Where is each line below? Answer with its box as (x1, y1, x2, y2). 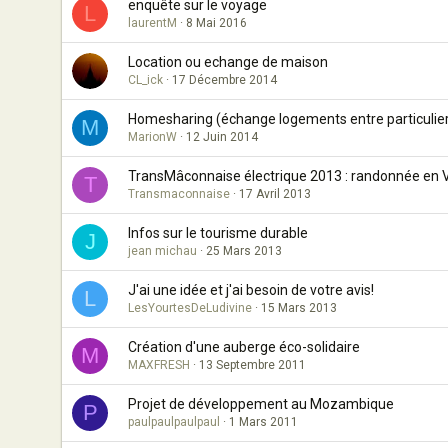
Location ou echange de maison (128, 54, 328, 70)
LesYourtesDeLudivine (128, 301, 252, 315)
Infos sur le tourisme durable (128, 225, 308, 241)
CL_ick (128, 73, 163, 87)
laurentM (128, 16, 177, 30)
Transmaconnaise (128, 187, 230, 201)
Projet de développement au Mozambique (128, 396, 394, 412)
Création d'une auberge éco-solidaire (128, 339, 360, 355)
